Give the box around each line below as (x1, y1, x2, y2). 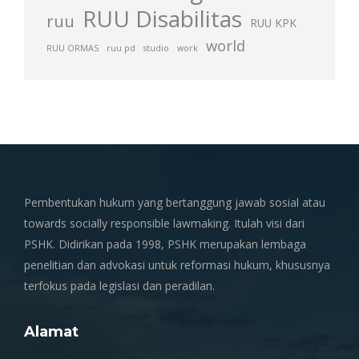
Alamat (24, 323, 79, 341)
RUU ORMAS (46, 42, 99, 54)
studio (143, 42, 169, 54)
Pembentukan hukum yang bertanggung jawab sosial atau (24, 195, 325, 210)
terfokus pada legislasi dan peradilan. (24, 278, 215, 293)
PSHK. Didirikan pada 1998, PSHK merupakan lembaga (24, 236, 306, 252)
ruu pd (107, 42, 135, 54)
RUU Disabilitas (83, 3, 242, 34)
